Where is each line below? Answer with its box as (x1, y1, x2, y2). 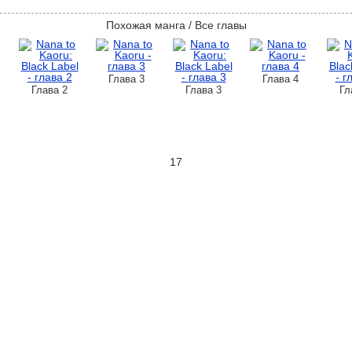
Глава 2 (31, 84, 68, 96)
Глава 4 (262, 73, 299, 85)
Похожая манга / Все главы (105, 19, 247, 31)
